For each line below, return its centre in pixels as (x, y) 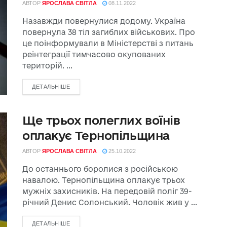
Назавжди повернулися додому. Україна (104, 21)
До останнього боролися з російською (100, 169)
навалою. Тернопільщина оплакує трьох (104, 180)
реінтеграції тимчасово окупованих (94, 54)
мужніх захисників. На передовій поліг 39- (107, 191)
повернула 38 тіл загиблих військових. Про (109, 32)
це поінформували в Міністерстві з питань (108, 43)
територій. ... (47, 66)
